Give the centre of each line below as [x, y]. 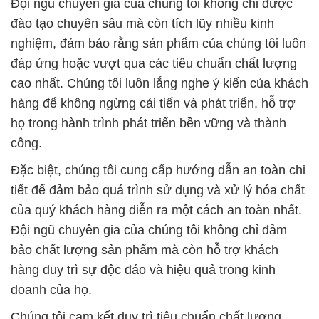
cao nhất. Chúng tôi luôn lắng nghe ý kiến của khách [159, 84]
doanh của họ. [51, 290]
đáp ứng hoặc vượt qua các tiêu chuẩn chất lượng [154, 64]
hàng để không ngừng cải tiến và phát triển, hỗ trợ [153, 104]
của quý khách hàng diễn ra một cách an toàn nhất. [156, 210]
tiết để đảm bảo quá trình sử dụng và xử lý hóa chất [158, 190]
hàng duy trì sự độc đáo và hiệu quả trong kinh [143, 270]
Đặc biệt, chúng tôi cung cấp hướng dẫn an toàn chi [158, 171]
